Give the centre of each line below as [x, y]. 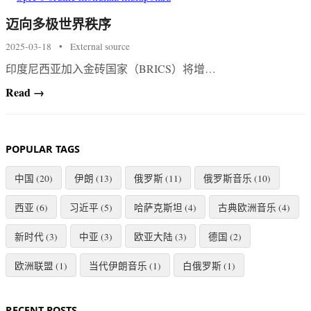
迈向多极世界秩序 [58, 24]
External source [100, 46]
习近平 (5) [91, 207]
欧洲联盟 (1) [41, 266]
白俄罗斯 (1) [209, 266]
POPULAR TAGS [43, 149]
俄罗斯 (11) [158, 178]
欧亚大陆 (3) [160, 236]
